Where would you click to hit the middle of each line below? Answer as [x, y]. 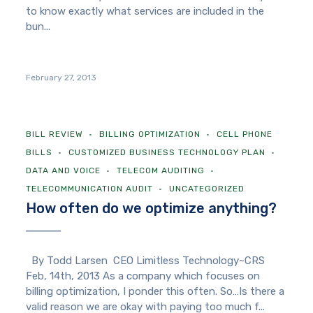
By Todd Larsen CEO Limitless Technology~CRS [147, 261]
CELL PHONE [245, 134]
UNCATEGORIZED [207, 189]
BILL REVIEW [55, 134]
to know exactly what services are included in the [145, 12]
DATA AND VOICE [64, 171]
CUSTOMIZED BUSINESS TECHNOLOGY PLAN [167, 153]
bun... [38, 27]
